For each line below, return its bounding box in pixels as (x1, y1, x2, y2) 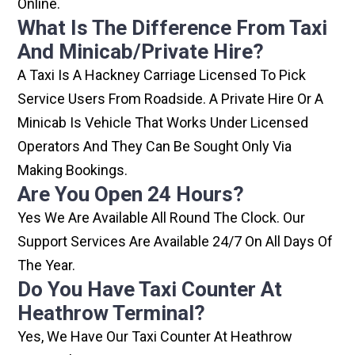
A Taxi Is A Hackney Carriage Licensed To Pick (17, 67, 307, 84)
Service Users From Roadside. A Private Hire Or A (17, 90, 324, 108)
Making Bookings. (17, 162, 128, 179)
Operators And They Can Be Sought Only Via (17, 138, 292, 155)
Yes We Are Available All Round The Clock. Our (17, 209, 306, 227)
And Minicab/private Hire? (17, 40, 265, 64)
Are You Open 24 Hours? (17, 182, 245, 207)
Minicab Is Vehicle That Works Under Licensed (17, 114, 309, 132)
